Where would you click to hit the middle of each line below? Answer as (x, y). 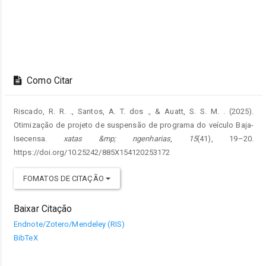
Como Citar (49, 80)
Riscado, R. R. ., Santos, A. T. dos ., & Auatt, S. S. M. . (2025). (134, 111)
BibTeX (26, 237)
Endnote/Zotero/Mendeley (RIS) (69, 224)
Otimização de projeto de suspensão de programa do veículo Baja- (134, 125)
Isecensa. (39, 138)
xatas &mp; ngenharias (117, 138)
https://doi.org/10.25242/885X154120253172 (92, 152)
